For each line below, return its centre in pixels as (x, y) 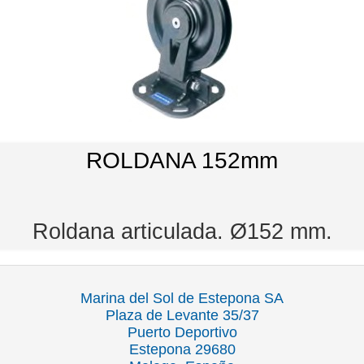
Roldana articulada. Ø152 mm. (182, 231)
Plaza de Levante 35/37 (182, 315)
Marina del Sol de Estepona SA (182, 298)
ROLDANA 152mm (182, 160)
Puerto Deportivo (182, 332)
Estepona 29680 (182, 349)
